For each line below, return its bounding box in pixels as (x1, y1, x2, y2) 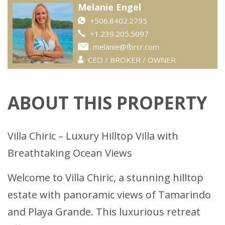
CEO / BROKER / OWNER (86, 55, 176, 65)
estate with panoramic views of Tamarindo (8, 188, 211, 202)
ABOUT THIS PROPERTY (8, 91, 207, 115)
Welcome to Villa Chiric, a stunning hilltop (8, 171, 203, 185)
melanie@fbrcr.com (93, 42, 159, 52)
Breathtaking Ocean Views (8, 146, 132, 160)
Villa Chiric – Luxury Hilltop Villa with (8, 129, 178, 143)
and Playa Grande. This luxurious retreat (8, 205, 200, 219)
